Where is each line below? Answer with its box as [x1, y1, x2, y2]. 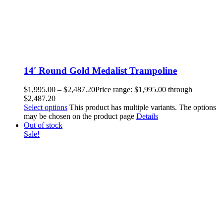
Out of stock [24, 121, 62, 130]
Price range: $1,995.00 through [95, 85, 192, 94]
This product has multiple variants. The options [69, 103, 216, 112]
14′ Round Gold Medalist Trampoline [24, 65, 177, 76]
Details [136, 112, 158, 121]
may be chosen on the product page [24, 112, 136, 121]
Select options [24, 103, 67, 112]
